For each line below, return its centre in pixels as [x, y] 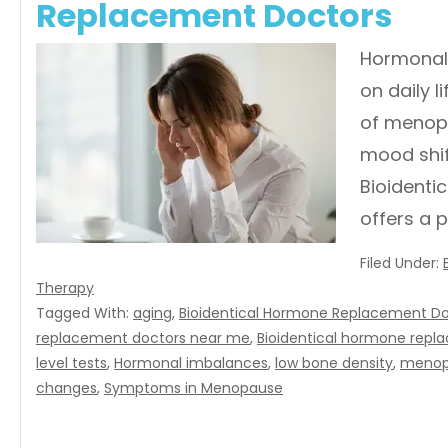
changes [66, 388]
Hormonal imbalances [191, 363]
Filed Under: [401, 263]
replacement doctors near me [143, 338]
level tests [71, 363]
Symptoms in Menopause [193, 388]
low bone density [334, 363]
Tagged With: [84, 313]
